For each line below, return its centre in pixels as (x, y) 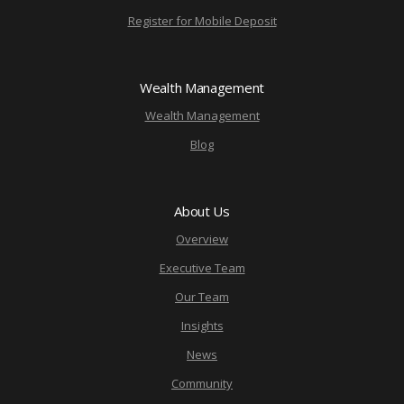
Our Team (202, 297)
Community (202, 383)
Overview (202, 239)
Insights (202, 326)
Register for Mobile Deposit (202, 21)
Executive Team (202, 268)
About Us (202, 211)
